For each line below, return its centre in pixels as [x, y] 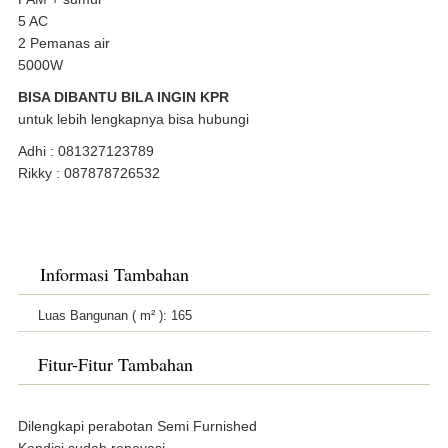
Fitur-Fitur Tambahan [115, 363]
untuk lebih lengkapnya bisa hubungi [133, 118]
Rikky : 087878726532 [88, 172]
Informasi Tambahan [114, 273]
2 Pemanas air [63, 42]
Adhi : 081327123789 [85, 150]
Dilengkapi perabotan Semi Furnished [137, 425]
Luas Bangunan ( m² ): [104, 315]
